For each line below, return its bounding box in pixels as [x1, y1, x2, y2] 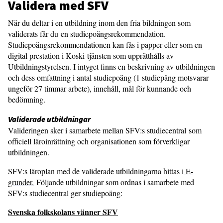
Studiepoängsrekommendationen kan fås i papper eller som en [8, 39, 202, 50]
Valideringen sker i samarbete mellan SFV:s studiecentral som [8, 125, 202, 135]
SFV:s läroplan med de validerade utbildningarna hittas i [8, 166, 184, 176]
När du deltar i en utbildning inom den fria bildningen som [8, 17, 191, 28]
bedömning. [8, 94, 45, 105]
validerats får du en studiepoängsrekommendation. [8, 28, 166, 39]
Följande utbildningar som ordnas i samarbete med [34, 177, 194, 187]
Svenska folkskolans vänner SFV [8, 206, 118, 218]
